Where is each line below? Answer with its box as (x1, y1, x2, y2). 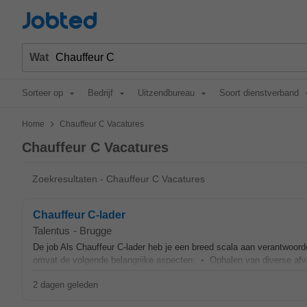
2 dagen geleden (33, 280, 98, 290)
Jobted (22, 10, 97, 34)
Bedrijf (88, 88, 113, 98)
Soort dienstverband (219, 88, 299, 98)
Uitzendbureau (138, 88, 195, 98)
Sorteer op (22, 88, 63, 98)
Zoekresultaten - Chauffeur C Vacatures (32, 173, 205, 184)
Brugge (79, 225, 112, 236)
